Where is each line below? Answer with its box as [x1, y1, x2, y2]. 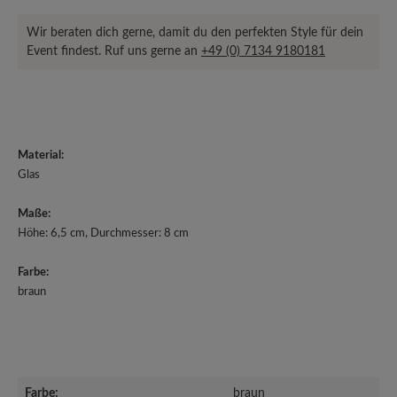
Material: [18, 150, 64, 161]
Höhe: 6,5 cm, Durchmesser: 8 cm [18, 228, 189, 239]
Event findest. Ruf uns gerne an [27, 44, 201, 58]
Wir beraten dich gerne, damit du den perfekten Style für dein [27, 26, 363, 39]
